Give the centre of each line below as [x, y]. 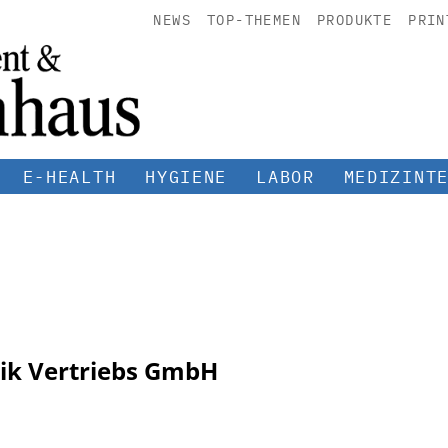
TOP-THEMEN [253, 20]
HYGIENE [186, 176]
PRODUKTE [354, 20]
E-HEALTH [69, 176]
